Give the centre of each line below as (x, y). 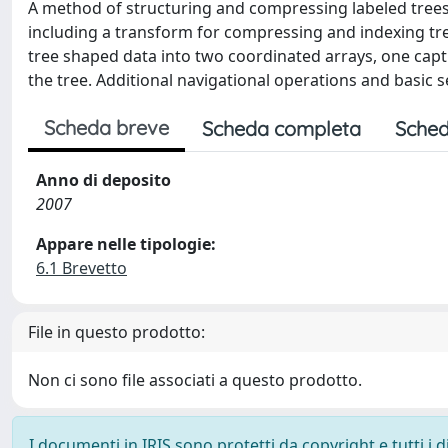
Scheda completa (281, 128)
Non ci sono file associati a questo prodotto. (195, 380)
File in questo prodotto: (116, 332)
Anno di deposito (103, 180)
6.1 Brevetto (81, 268)
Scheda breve (106, 127)
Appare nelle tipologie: (126, 244)
